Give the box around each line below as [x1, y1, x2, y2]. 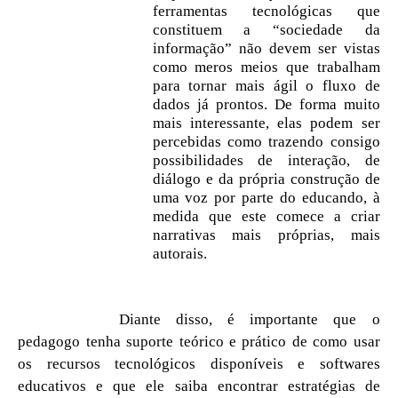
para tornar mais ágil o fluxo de [152, 76, 380, 94]
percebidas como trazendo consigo [152, 132, 380, 150]
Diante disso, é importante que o [118, 310, 380, 328]
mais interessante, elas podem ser [152, 114, 380, 131]
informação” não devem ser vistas [152, 39, 380, 57]
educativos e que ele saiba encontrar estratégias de [18, 377, 380, 394]
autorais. [152, 244, 207, 262]
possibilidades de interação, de [152, 151, 380, 169]
